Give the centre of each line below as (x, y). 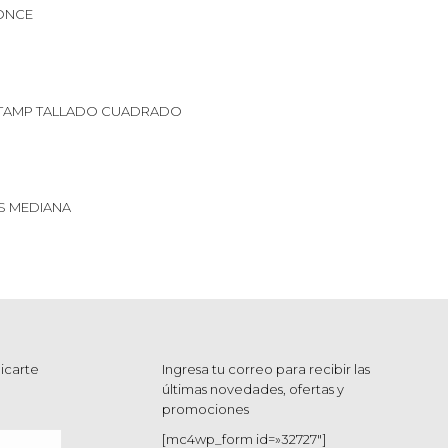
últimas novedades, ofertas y (253, 388)
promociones (205, 408)
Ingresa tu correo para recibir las (266, 368)
